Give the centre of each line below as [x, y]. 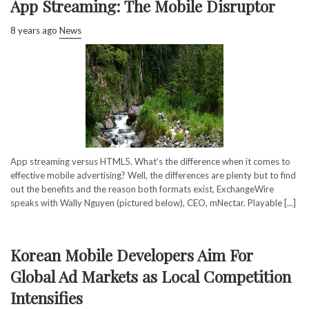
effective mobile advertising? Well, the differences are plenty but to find [153, 175]
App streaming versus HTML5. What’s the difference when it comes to [150, 161]
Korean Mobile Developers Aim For [132, 255]
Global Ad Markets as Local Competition [151, 276]
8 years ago [34, 30]
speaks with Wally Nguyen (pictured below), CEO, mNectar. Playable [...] [153, 202]
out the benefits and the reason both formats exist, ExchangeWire [142, 189]
